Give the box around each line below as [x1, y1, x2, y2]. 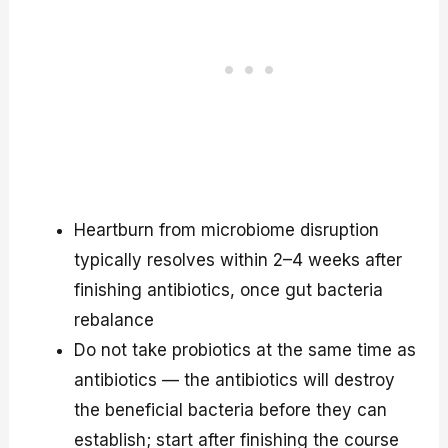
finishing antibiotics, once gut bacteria [74, 279, 384, 300]
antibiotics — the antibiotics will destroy [74, 369, 396, 390]
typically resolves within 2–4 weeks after [74, 249, 403, 270]
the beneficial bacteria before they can [74, 399, 388, 420]
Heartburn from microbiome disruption [74, 219, 380, 240]
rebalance [74, 309, 155, 330]
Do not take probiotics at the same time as [74, 339, 417, 360]
